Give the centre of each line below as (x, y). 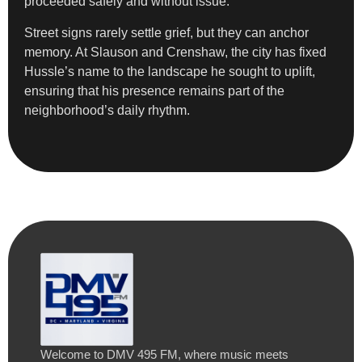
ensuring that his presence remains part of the (154, 90)
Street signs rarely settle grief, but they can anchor (166, 32)
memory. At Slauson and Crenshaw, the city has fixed (175, 52)
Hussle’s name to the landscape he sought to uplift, (170, 71)
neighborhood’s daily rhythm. (107, 110)
